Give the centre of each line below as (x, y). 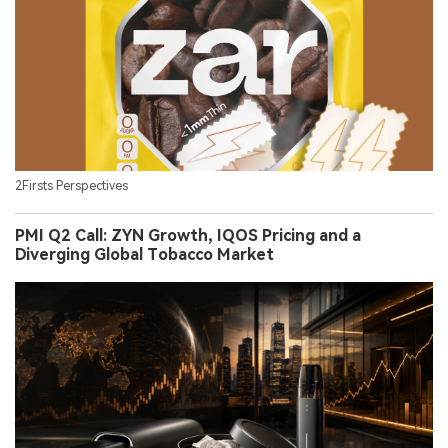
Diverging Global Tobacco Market (144, 254)
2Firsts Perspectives (71, 185)
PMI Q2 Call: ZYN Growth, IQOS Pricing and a (188, 235)
